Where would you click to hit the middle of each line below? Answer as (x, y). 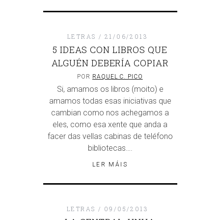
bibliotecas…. (110, 148)
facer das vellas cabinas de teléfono (110, 137)
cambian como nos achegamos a (110, 113)
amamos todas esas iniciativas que (110, 101)
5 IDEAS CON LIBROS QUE (110, 50)
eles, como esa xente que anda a (110, 125)
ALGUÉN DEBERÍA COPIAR (110, 63)
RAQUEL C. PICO (118, 77)
